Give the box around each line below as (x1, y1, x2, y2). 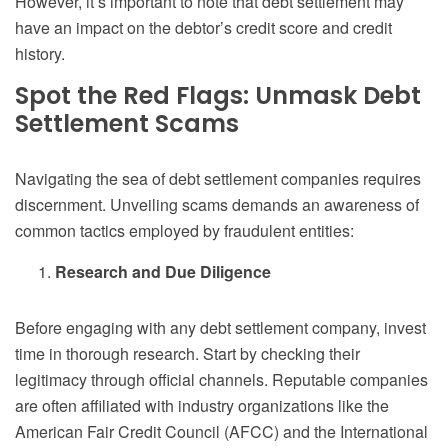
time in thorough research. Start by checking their (15, 342, 360, 366)
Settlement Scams (15, 107, 239, 141)
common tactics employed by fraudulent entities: (15, 219, 354, 243)
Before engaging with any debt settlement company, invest (15, 316, 426, 340)
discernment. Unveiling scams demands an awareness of (15, 193, 419, 217)
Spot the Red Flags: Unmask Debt (15, 79, 421, 113)
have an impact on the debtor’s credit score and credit (15, 16, 392, 40)
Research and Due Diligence (55, 260, 271, 284)
